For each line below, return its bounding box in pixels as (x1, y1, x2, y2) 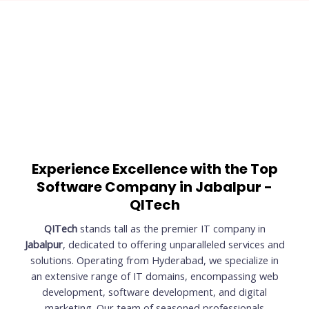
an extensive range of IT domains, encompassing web (30, 269, 279, 283)
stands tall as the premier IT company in (77, 221, 266, 236)
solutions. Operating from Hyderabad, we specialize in (30, 253, 279, 268)
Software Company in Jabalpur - (37, 177, 272, 197)
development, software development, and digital (42, 285, 267, 299)
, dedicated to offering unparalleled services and (62, 237, 285, 252)
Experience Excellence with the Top (31, 159, 278, 179)
